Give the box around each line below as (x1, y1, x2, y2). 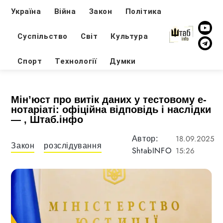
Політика (125, 6, 162, 16)
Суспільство (17, 31, 68, 41)
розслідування (44, 141, 102, 150)
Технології (55, 56, 97, 66)
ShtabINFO (131, 145, 172, 156)
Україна (11, 6, 41, 16)
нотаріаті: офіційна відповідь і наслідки (11, 104, 212, 115)
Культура (111, 31, 148, 41)
